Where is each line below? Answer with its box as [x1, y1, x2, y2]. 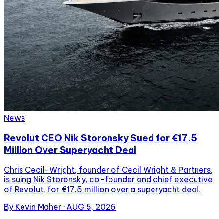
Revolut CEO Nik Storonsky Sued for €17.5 [4, 131, 197, 144]
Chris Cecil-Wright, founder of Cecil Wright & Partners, [4, 164, 213, 175]
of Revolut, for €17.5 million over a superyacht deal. [4, 184, 200, 194]
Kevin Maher [15, 201, 61, 212]
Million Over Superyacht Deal [4, 143, 136, 155]
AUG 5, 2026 [66, 201, 116, 212]
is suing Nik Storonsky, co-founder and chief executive [4, 174, 213, 184]
